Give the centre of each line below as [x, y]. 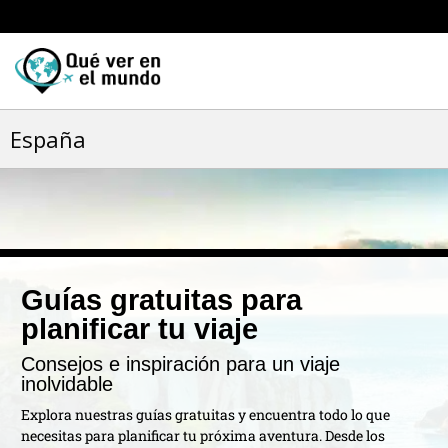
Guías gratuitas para [161, 300]
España [48, 139]
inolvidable [67, 384]
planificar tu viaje [139, 329]
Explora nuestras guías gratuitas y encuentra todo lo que [205, 414]
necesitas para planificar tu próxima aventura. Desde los [203, 435]
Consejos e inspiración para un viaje [180, 364]
